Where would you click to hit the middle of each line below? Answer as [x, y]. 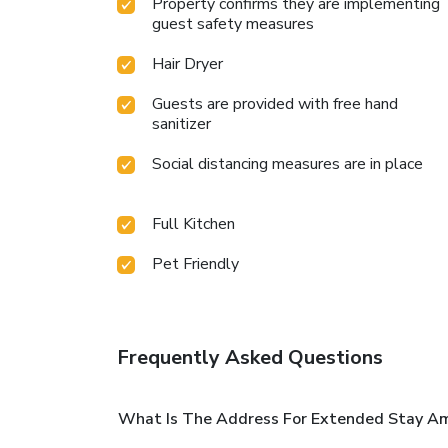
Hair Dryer [187, 63]
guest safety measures [233, 23]
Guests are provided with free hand [275, 103]
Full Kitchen [193, 223]
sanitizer [181, 123]
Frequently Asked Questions [250, 357]
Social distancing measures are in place [287, 163]
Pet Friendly [195, 263]
